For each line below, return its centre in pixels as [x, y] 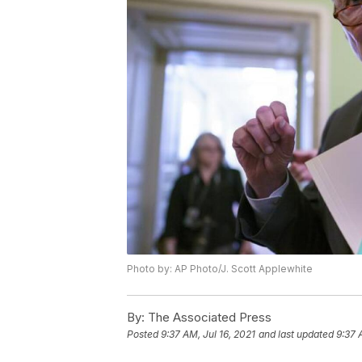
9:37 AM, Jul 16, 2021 [208, 335]
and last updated [296, 335]
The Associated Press [208, 318]
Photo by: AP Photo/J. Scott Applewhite [220, 269]
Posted [144, 335]
